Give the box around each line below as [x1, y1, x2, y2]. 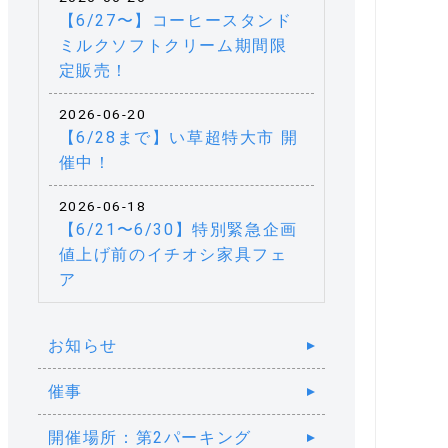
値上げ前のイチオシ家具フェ [58, 245, 288, 264]
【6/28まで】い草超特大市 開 [58, 128, 299, 147]
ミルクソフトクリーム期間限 [58, 36, 288, 55]
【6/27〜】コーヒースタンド [58, 11, 293, 30]
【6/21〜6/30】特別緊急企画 [58, 220, 298, 239]
